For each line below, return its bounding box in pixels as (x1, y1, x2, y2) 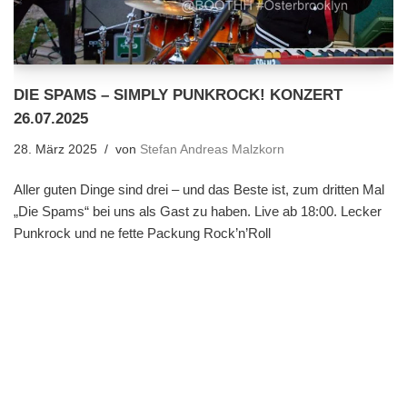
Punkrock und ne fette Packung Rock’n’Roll (14, 224, 271, 241)
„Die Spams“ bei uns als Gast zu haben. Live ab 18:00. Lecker (14, 203, 382, 219)
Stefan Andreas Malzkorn (140, 142, 284, 156)
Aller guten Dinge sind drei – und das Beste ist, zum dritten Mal (14, 181, 384, 197)
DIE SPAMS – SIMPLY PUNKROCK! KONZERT (14, 85, 342, 103)
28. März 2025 (14, 142, 97, 156)
